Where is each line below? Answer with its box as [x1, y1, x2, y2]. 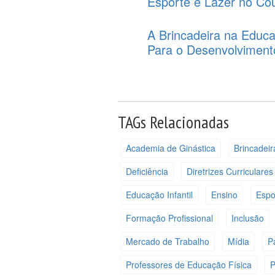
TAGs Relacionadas [118, 110, 230, 133]
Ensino [211, 188, 238, 201]
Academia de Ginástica [125, 142, 215, 155]
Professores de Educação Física [125, 258, 252, 271]
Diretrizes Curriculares [186, 165, 273, 178]
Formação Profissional [125, 212, 213, 225]
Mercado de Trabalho [125, 235, 209, 248]
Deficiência [125, 165, 168, 178]
